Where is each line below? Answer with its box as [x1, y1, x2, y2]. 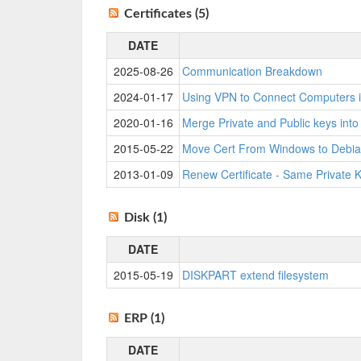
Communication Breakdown [182, 63, 322, 79]
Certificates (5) [124, 7, 209, 20]
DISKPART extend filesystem [182, 267, 329, 283]
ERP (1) [124, 312, 164, 325]
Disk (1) [124, 211, 167, 224]
